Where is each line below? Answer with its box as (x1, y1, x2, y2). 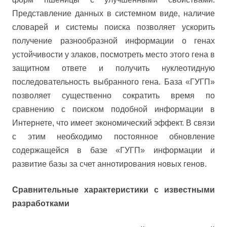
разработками (12, 199, 69, 208)
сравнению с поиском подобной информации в (12, 105, 215, 113)
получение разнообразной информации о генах (12, 36, 215, 45)
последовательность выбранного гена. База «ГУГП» (12, 78, 215, 86)
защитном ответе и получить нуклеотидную (12, 64, 215, 72)
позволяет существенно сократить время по (12, 91, 215, 100)
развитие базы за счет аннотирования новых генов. (12, 160, 207, 168)
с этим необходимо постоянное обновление (12, 132, 215, 141)
